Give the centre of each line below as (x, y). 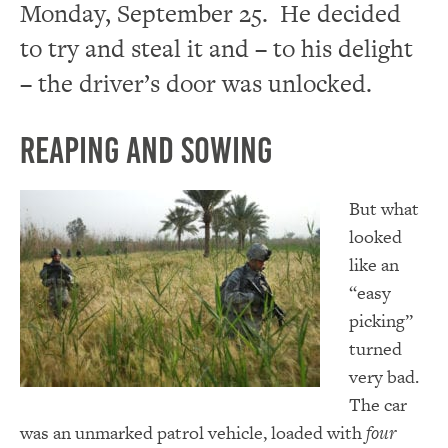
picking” (380, 320)
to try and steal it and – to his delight (216, 48)
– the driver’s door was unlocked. (196, 83)
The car (377, 404)
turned (375, 348)
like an (373, 264)
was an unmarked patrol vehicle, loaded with (193, 432)
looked (375, 236)
